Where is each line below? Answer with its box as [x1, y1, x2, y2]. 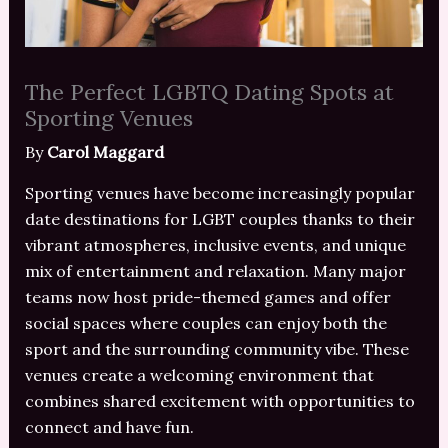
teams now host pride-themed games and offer [24, 286, 391, 307]
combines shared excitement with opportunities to [24, 390, 415, 411]
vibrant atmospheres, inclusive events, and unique [24, 234, 406, 255]
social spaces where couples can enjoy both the [24, 312, 387, 333]
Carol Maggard [46, 141, 164, 162]
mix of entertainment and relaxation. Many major [24, 260, 406, 281]
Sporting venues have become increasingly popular [24, 182, 415, 203]
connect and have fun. [24, 416, 194, 437]
